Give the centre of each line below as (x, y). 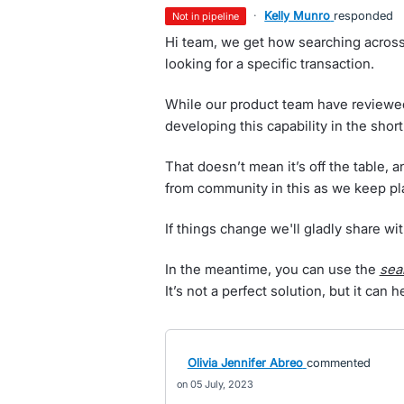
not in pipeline (210, 16)
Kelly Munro (298, 15)
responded (364, 15)
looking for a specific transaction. (269, 64)
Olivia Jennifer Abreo (245, 363)
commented (338, 363)
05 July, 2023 (221, 384)
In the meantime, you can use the (272, 269)
